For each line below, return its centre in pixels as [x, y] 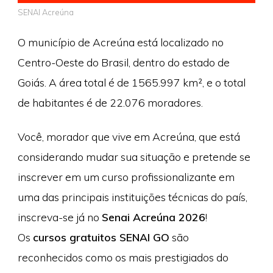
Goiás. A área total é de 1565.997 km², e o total [131, 83]
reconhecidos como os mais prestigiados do [123, 257]
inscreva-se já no [59, 217]
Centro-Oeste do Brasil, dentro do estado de [123, 62]
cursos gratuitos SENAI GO [101, 237]
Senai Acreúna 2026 [153, 217]
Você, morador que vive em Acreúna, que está [129, 136]
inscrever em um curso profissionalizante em [126, 176]
